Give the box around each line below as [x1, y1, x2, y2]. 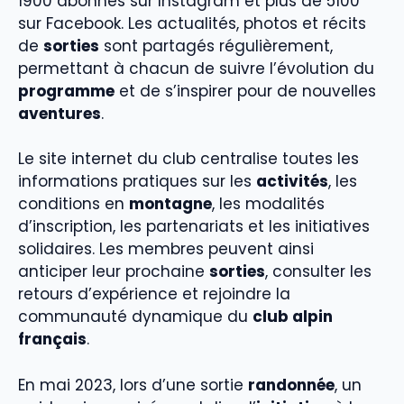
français [18, 328, 87, 351]
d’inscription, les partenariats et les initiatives [18, 216, 370, 238]
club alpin [252, 306, 333, 328]
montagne [129, 193, 212, 216]
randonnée [248, 373, 335, 396]
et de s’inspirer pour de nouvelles [115, 79, 376, 102]
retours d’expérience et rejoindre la [18, 283, 290, 306]
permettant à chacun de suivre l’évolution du [18, 57, 374, 79]
